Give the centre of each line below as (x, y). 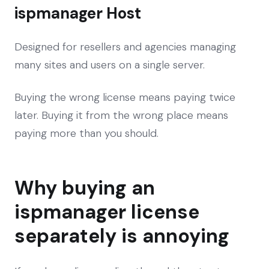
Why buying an (85, 188)
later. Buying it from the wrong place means (121, 115)
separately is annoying (122, 236)
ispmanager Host (78, 13)
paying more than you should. (86, 133)
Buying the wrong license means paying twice (125, 97)
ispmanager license (107, 212)
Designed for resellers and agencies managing (125, 47)
